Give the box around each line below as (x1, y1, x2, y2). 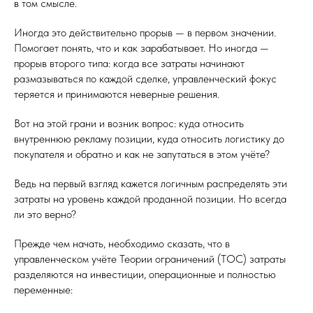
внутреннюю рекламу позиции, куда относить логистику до (14, 132, 284, 145)
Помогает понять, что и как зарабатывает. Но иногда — (14, 41, 269, 54)
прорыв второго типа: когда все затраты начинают (14, 57, 245, 70)
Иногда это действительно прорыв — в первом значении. (14, 26, 276, 39)
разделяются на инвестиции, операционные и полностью (14, 268, 276, 281)
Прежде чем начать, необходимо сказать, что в (14, 237, 230, 250)
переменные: (14, 283, 73, 296)
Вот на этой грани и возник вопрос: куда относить (14, 117, 244, 130)
